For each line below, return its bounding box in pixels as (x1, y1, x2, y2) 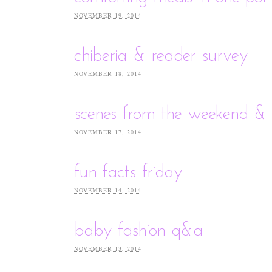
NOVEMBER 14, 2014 (74, 185, 141, 194)
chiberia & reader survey (74, 46, 248, 66)
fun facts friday (74, 163, 183, 182)
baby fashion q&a (74, 221, 203, 240)
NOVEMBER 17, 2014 (74, 127, 141, 136)
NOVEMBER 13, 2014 (74, 243, 141, 253)
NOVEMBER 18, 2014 (74, 69, 141, 78)
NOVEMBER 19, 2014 (74, 10, 141, 19)
